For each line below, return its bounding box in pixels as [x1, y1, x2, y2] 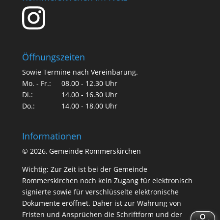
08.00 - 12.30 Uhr [61, 78, 117, 88]
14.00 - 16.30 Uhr [61, 89, 117, 99]
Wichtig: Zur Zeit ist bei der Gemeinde [22, 165, 147, 174]
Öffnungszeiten [22, 51, 85, 63]
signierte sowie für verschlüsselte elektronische [22, 187, 179, 196]
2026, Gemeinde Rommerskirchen [29, 146, 141, 156]
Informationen [22, 130, 82, 142]
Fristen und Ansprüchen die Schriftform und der [22, 210, 182, 219]
